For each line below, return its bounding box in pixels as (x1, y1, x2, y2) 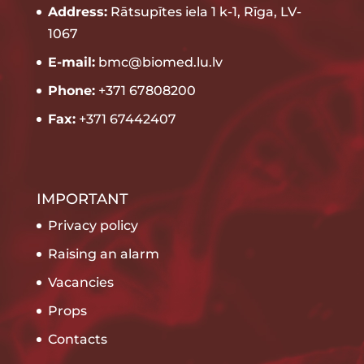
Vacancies (47, 275, 114, 291)
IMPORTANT (36, 190, 128, 209)
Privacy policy (47, 218, 138, 234)
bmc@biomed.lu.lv (94, 54, 223, 70)
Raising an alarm (47, 246, 159, 262)
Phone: (47, 83, 95, 98)
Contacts (47, 331, 107, 348)
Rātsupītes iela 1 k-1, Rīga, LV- (106, 4, 301, 19)
